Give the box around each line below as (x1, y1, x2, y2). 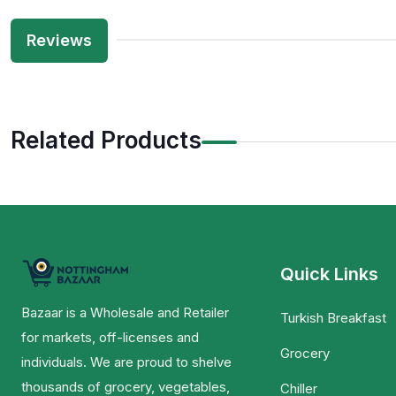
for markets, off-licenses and (21, 329, 199, 346)
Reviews (27, 31, 92, 50)
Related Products (11, 126, 202, 155)
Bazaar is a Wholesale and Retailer (21, 304, 229, 322)
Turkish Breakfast (280, 309, 386, 327)
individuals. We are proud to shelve (21, 354, 232, 371)
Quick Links (280, 263, 378, 286)
